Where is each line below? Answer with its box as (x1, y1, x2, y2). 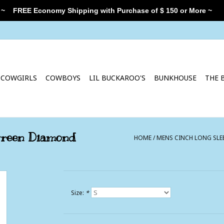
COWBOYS (45, 73, 80, 82)
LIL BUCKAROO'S (89, 73, 145, 82)
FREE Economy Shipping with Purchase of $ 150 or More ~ (5, 6, 212, 14)
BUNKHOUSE (154, 73, 196, 82)
